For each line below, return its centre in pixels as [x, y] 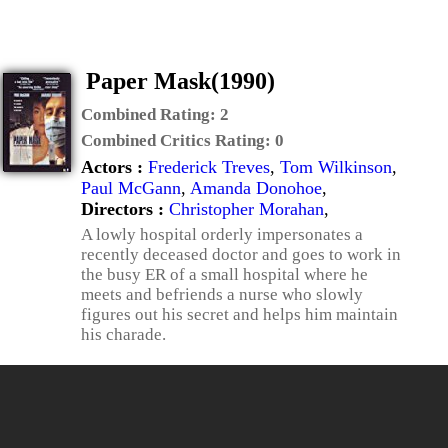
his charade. [123, 334]
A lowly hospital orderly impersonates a [222, 234]
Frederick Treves [209, 167]
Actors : [114, 167]
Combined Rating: [150, 114]
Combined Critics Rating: [178, 140]
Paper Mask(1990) [180, 81]
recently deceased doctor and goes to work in [241, 254]
